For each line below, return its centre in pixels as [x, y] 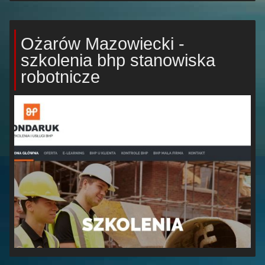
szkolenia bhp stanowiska [118, 60]
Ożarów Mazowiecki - [103, 43]
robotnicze [60, 77]
